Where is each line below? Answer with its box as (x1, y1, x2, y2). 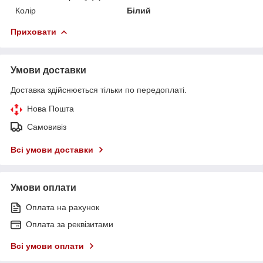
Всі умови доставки (11, 144, 93, 154)
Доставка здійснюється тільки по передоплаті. (11, 85, 187, 95)
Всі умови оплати (11, 241, 84, 251)
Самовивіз (27, 122, 66, 131)
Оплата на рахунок (26, 202, 99, 212)
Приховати (11, 26, 56, 36)
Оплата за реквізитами (26, 219, 113, 229)
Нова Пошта (27, 103, 74, 113)
